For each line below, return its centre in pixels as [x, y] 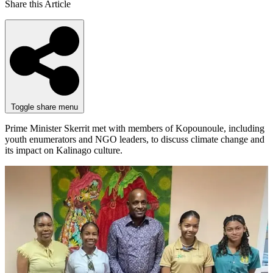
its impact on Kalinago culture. [64, 150]
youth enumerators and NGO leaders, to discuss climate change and [135, 139]
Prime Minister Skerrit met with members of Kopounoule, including [135, 128]
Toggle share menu [44, 107]
